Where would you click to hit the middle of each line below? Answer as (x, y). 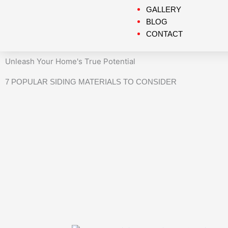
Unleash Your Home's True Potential (70, 61)
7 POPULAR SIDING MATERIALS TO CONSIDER (91, 82)
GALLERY (164, 9)
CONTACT (165, 34)
